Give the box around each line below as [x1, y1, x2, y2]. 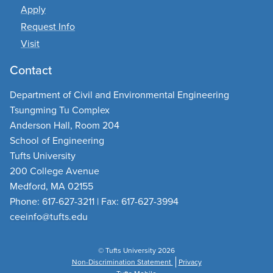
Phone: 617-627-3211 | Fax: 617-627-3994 [10, 194, 179, 209]
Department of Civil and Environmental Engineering [10, 88, 229, 102]
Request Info [21, 19, 75, 34]
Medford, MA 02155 [10, 179, 93, 194]
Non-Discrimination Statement [71, 257, 173, 268]
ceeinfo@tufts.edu [10, 210, 88, 224]
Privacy [178, 257, 202, 268]
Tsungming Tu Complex [10, 103, 110, 118]
